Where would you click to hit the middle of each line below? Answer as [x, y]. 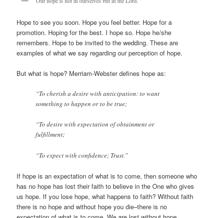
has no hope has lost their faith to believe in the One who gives [106, 186]
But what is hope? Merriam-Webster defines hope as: [91, 73]
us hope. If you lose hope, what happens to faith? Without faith [105, 196]
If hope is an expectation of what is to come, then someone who [107, 176]
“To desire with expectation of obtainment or [95, 124]
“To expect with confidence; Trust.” [82, 155]
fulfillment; [50, 135]
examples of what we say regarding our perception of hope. [100, 53]
